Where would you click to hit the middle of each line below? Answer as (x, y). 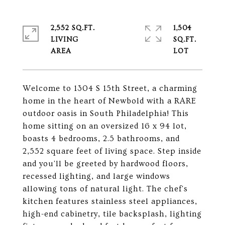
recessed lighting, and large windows (96, 176)
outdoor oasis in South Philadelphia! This (106, 114)
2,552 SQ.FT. (73, 28)
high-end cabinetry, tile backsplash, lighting (112, 214)
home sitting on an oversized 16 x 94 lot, (105, 126)
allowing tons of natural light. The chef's (105, 189)
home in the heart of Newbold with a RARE (109, 101)
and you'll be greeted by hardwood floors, (105, 164)
